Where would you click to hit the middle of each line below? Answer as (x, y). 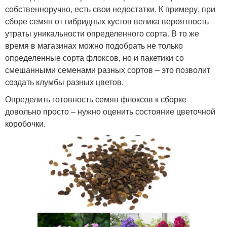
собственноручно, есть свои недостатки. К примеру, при (110, 9)
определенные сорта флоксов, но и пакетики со (94, 57)
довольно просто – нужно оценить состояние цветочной (110, 111)
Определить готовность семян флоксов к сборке (96, 99)
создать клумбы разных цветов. (64, 82)
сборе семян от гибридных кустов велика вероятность (107, 21)
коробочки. (25, 123)
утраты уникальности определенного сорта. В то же (102, 33)
